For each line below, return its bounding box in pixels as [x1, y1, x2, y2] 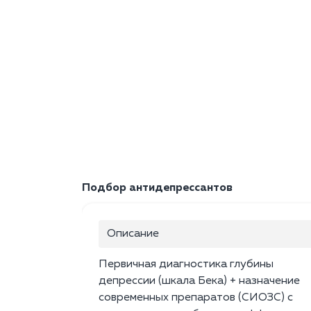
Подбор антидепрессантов [82, 183, 233, 194]
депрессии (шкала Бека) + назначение [99, 276, 300, 287]
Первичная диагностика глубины [99, 259, 274, 271]
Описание [107, 228, 159, 240]
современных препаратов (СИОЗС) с [99, 292, 293, 304]
